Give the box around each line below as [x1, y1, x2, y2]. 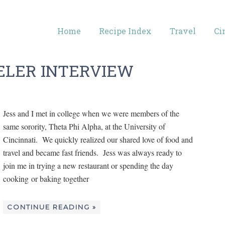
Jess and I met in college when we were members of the [3, 107, 179, 119]
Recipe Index [99, 26, 152, 36]
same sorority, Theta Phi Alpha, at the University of [3, 121, 165, 132]
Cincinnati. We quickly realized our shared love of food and [3, 134, 193, 145]
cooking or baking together [3, 173, 89, 184]
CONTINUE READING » [7, 202, 96, 211]
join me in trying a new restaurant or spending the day [3, 160, 173, 171]
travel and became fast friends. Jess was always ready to [3, 147, 182, 158]
